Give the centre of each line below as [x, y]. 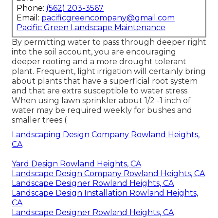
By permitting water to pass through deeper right [109, 42]
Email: [29, 18]
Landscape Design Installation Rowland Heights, [105, 193]
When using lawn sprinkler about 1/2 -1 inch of [101, 100]
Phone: [31, 8]
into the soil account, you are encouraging [94, 52]
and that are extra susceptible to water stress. [100, 91]
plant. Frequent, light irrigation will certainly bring [109, 71]
